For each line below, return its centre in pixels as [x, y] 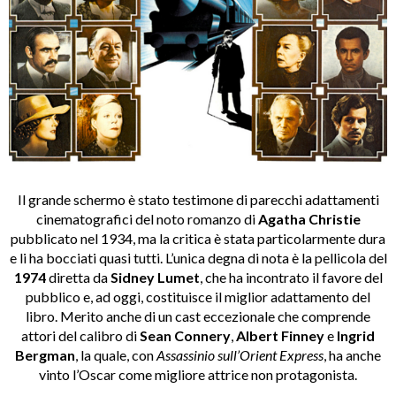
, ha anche [352, 355]
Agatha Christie [309, 219]
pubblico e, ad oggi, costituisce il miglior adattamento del [198, 297]
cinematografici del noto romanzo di [147, 219]
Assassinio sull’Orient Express [240, 355]
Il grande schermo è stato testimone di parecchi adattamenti [198, 200]
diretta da [78, 278]
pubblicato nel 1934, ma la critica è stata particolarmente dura [198, 239]
